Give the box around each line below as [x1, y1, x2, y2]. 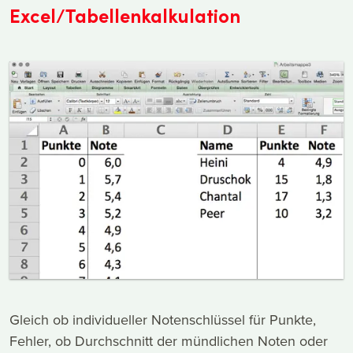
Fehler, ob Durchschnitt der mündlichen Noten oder [9, 330, 328, 351]
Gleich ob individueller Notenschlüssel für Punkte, [9, 309, 316, 329]
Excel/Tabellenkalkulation [9, 2, 240, 28]
